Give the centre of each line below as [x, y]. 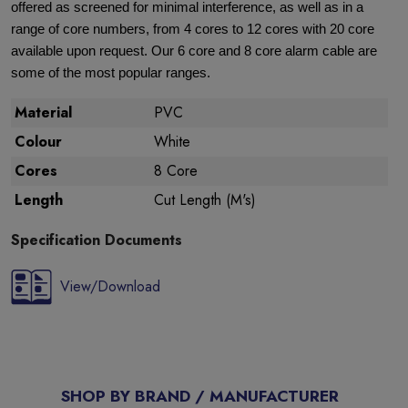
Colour [38, 142]
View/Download [110, 286]
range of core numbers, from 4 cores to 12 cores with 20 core [193, 29]
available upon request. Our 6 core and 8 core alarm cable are [194, 51]
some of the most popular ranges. [111, 73]
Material [43, 112]
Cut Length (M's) [205, 200]
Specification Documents [97, 240]
